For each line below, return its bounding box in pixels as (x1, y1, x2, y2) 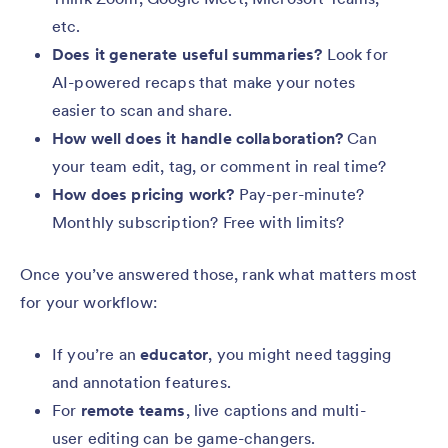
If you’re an (52, 344, 141, 365)
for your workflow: (20, 292, 157, 313)
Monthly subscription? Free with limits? (52, 212, 345, 233)
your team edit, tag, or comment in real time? (52, 156, 387, 177)
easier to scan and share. (52, 100, 233, 121)
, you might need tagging (208, 344, 392, 365)
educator (140, 344, 209, 365)
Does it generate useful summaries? (52, 44, 323, 65)
